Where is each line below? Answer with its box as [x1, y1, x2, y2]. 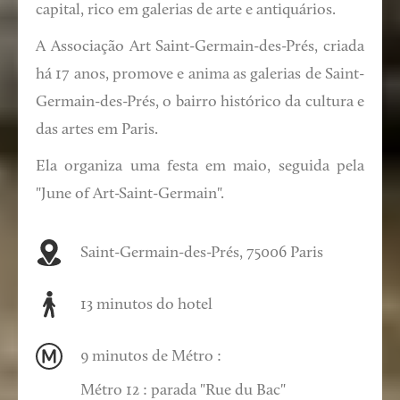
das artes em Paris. [36, 121, 158, 139]
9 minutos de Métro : [80, 348, 221, 366]
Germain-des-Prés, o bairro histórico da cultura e [36, 94, 364, 112]
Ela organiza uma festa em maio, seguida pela [36, 158, 364, 176]
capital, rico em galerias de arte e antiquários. [36, 2, 336, 20]
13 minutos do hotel [80, 296, 212, 314]
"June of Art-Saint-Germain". [36, 186, 224, 204]
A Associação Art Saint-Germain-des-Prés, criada [36, 38, 364, 56]
